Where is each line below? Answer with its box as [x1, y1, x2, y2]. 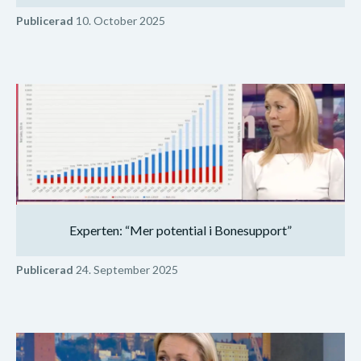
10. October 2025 [73, 13, 165, 27]
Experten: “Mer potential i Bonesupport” [69, 222, 292, 238]
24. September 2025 [73, 262, 178, 276]
